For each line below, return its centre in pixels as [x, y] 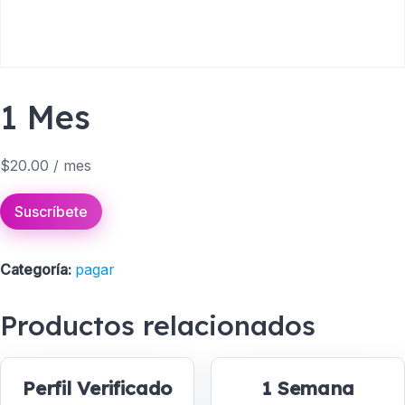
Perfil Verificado [98, 388]
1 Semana [307, 388]
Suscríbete [51, 211]
